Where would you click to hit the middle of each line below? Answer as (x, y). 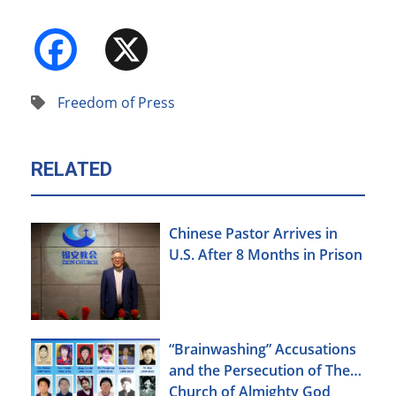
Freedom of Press (116, 103)
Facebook (140, 42)
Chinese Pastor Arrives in (253, 234)
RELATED (72, 170)
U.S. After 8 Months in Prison (266, 255)
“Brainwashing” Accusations (263, 349)
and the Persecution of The (259, 370)
